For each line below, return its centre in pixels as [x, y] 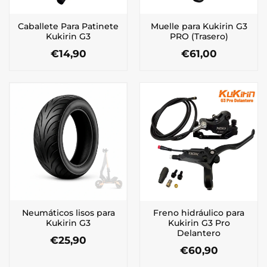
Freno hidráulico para [199, 212]
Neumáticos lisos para [68, 212]
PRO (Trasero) [199, 36]
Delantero [199, 233]
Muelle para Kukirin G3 [199, 26]
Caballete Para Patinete [68, 26]
